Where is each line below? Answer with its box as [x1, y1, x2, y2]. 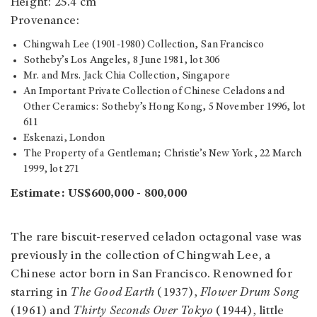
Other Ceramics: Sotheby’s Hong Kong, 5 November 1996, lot [23, 102, 306, 113]
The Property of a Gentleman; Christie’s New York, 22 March [23, 149, 302, 160]
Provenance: [11, 15, 80, 28]
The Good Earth [70, 287, 155, 300]
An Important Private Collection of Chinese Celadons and [23, 86, 285, 98]
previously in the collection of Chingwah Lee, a [11, 250, 271, 263]
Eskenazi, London [23, 133, 105, 144]
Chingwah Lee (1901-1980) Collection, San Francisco [23, 40, 264, 51]
